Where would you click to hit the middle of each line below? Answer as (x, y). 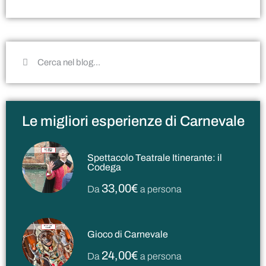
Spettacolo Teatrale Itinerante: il (155, 158)
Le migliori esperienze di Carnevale (133, 121)
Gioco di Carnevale (128, 235)
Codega (104, 167)
